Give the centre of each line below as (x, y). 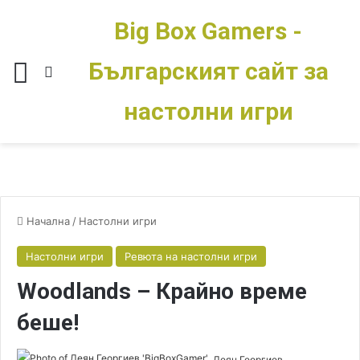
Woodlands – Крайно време (162, 291)
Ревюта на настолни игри (191, 256)
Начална (47, 221)
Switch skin (91, 72)
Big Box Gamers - (208, 31)
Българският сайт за (208, 71)
